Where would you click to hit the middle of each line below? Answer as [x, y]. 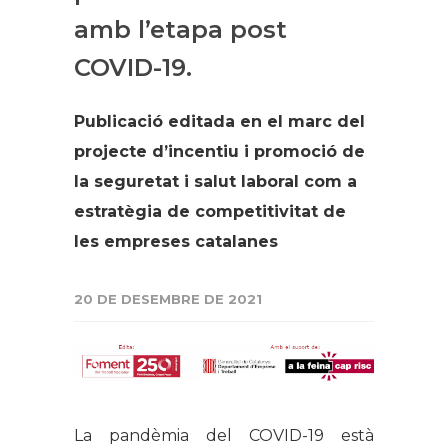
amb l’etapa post [180, 29]
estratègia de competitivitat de [210, 211]
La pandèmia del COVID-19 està [224, 436]
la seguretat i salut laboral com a [215, 181]
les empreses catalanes [176, 241]
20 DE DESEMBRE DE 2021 [168, 298]
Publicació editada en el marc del [219, 121]
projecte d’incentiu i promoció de [219, 151]
